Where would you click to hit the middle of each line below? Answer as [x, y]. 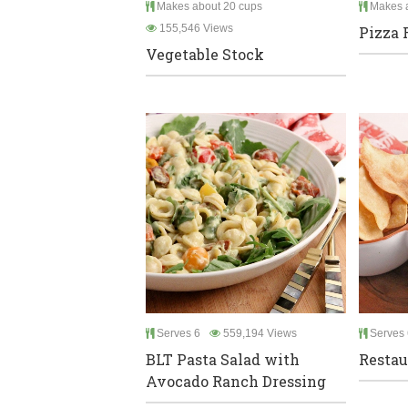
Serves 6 [177, 334]
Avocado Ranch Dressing [236, 382]
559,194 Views [259, 334]
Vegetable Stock [205, 55]
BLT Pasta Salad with [223, 360]
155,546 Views [195, 29]
